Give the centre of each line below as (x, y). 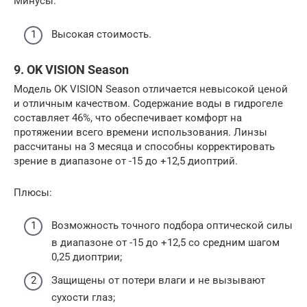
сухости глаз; (83, 297)
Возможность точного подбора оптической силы (172, 225)
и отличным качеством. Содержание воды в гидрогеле (148, 103)
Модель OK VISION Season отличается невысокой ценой (151, 89)
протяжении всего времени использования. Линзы (140, 132)
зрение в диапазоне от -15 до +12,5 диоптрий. (126, 161)
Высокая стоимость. (101, 34)
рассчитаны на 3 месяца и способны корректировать (144, 146)
